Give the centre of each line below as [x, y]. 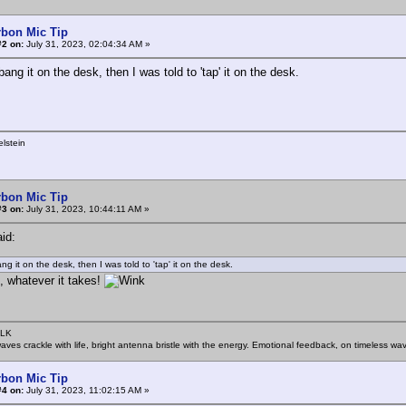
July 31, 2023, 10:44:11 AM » [87, 208]
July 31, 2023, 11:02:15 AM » [87, 390]
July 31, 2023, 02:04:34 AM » [87, 43]
